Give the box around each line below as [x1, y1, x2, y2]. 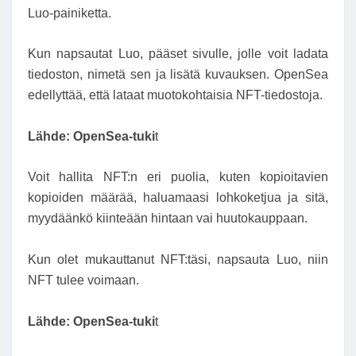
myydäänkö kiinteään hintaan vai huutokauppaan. [28, 211, 308, 226]
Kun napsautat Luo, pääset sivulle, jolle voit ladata [28, 47, 328, 61]
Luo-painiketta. [28, 6, 111, 20]
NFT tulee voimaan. [28, 273, 139, 287]
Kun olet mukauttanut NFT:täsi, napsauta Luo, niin [28, 252, 328, 266]
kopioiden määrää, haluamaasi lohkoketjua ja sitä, [28, 191, 328, 205]
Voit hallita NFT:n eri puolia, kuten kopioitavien [28, 170, 328, 184]
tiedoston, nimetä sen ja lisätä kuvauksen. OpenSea [28, 68, 328, 82]
